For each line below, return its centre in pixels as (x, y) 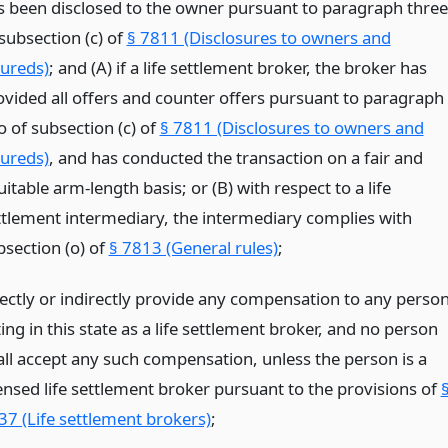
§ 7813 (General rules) (193, 247)
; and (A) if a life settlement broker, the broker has (237, 67)
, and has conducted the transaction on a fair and (235, 157)
